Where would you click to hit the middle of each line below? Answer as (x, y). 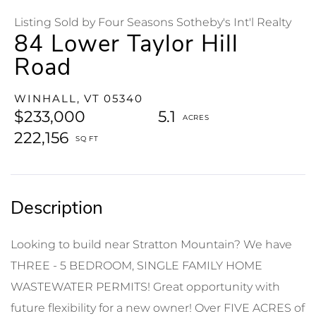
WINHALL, (47, 98)
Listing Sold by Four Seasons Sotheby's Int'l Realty (153, 22)
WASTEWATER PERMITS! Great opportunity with (145, 286)
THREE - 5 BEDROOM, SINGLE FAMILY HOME (136, 265)
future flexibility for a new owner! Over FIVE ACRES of (158, 308)
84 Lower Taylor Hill (126, 44)
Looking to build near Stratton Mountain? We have (151, 244)
